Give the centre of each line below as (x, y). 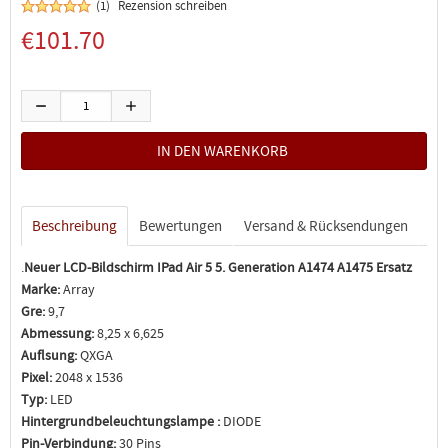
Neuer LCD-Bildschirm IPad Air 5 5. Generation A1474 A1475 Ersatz (218, 267)
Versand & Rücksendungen (326, 226)
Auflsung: (49, 355)
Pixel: (36, 377)
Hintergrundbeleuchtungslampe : (120, 421)
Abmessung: (57, 333)
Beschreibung (74, 226)
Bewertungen (180, 226)
